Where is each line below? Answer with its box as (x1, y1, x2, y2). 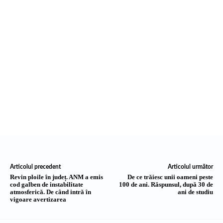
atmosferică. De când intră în (10, 188, 91, 196)
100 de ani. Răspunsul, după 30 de (118, 180, 213, 188)
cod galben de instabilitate (10, 180, 83, 188)
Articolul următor (167, 163, 213, 170)
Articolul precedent (10, 163, 61, 170)
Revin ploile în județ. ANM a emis (10, 173, 103, 181)
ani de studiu (177, 188, 213, 196)
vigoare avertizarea (10, 195, 66, 203)
